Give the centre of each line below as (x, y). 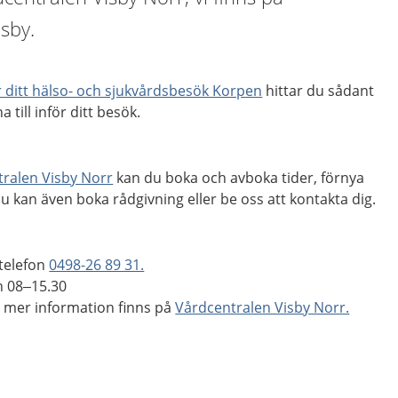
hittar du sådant (318, 91)
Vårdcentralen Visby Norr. (263, 307)
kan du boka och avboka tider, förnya (239, 178)
